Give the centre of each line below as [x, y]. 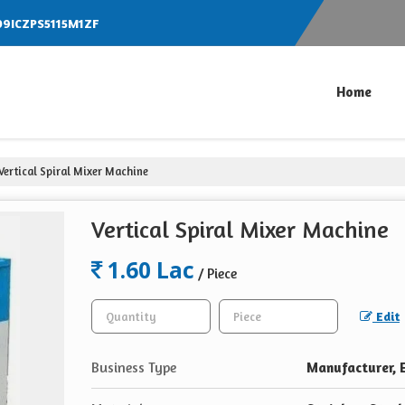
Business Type [134, 367]
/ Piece [217, 273]
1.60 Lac [148, 269]
